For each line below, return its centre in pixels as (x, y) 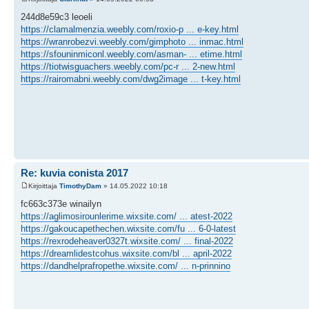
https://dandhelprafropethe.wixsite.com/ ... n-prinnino (126, 266)
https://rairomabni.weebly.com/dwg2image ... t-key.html (131, 79)
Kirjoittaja (44, 186)
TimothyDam (80, 186)
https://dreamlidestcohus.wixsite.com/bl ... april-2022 (126, 253)
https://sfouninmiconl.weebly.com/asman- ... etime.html (131, 54)
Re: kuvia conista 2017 (74, 172)
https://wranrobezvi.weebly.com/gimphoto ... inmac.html (132, 41)
